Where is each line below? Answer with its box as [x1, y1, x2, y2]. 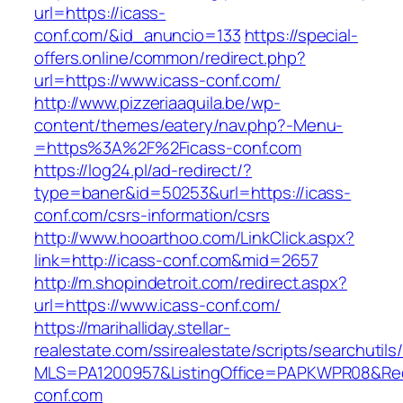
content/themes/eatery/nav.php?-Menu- [34, 113, 344, 138]
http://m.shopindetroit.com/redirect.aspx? [34, 271, 347, 295]
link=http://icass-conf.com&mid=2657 [34, 248, 318, 273]
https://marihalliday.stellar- [34, 316, 231, 340]
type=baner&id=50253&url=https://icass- [34, 181, 352, 205]
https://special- [244, 23, 358, 48]
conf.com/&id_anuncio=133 [34, 23, 241, 48]
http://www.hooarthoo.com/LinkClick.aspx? [34, 226, 354, 250]
